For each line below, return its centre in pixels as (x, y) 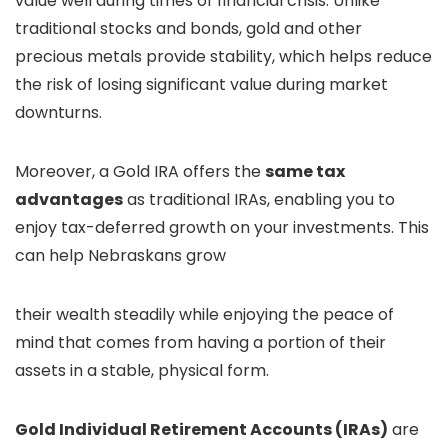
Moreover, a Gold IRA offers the (140, 171)
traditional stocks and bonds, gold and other (188, 28)
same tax (305, 171)
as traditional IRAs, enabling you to (259, 199)
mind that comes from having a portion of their (200, 342)
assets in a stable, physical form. (142, 370)
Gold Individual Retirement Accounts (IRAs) (201, 429)
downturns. (58, 112)
